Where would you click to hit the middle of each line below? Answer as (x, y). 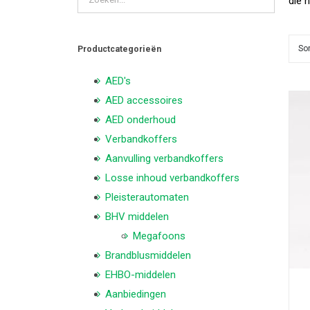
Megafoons (159, 236)
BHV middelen (137, 217)
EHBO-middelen (140, 275)
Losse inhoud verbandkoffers (172, 178)
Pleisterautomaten (147, 198)
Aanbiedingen (136, 294)
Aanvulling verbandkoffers (164, 159)
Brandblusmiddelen (148, 256)
